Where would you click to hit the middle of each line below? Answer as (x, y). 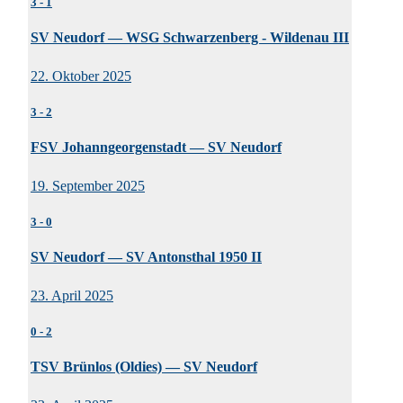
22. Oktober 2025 (81, 76)
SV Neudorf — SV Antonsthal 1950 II (146, 256)
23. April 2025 (72, 296)
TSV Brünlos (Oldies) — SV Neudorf (144, 366)
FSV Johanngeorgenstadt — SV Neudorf (156, 147)
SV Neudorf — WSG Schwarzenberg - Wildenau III (190, 37)
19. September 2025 (88, 186)
